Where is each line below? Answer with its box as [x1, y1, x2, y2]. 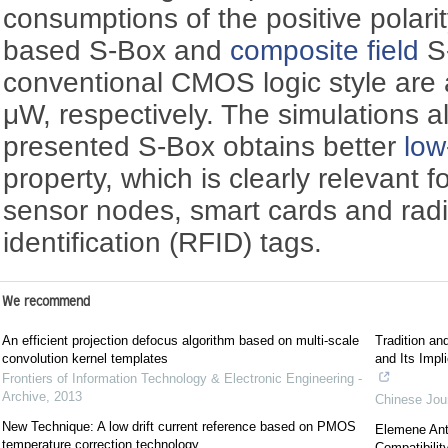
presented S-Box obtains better [3, 130, 405, 162]
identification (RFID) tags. [3, 226, 323, 258]
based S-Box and [3, 34, 231, 66]
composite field [230, 34, 420, 66]
